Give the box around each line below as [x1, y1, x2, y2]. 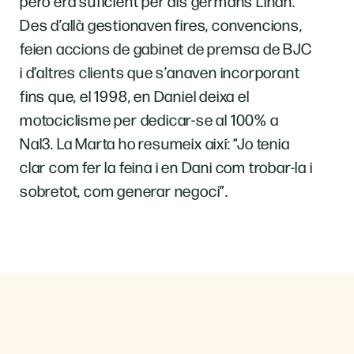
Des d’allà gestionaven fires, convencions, [20, 14, 303, 35]
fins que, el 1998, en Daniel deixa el [20, 85, 250, 106]
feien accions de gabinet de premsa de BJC [20, 38, 312, 58]
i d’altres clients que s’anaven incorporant [20, 62, 300, 82]
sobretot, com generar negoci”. [20, 180, 229, 201]
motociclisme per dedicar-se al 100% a [20, 109, 279, 130]
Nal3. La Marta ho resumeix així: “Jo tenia [20, 133, 290, 153]
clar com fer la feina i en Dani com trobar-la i [20, 156, 313, 177]
